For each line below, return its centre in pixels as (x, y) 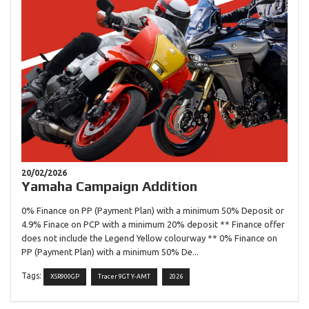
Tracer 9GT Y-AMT (124, 277)
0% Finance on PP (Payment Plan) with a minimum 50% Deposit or (153, 210)
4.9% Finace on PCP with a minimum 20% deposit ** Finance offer (153, 224)
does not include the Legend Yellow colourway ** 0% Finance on (149, 238)
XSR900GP (65, 277)
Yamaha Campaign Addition (109, 186)
